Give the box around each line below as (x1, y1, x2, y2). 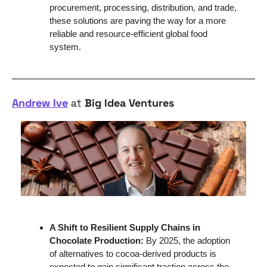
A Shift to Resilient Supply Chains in (49, 222, 200, 232)
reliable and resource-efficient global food (49, 28, 207, 39)
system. (49, 41, 81, 52)
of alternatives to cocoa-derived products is (49, 248, 216, 259)
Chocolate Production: (49, 235, 146, 246)
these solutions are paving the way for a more (49, 15, 226, 26)
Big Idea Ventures (85, 95, 174, 110)
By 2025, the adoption (146, 235, 230, 246)
